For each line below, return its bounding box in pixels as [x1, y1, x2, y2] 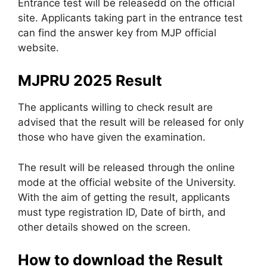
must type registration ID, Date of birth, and [18, 206, 226, 218]
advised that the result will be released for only [18, 116, 244, 128]
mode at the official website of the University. [18, 176, 236, 188]
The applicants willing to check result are [18, 101, 213, 113]
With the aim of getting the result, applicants [18, 191, 230, 203]
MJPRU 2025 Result [18, 72, 162, 89]
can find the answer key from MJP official [18, 26, 216, 39]
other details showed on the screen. [18, 221, 191, 233]
